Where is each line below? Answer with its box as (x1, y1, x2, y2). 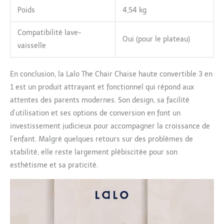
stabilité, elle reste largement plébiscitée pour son (10, 147, 177, 156)
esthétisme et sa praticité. (10, 160, 98, 169)
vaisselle (17, 41, 46, 50)
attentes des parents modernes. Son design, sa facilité (10, 95, 189, 104)
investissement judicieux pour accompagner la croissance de (10, 121, 210, 130)
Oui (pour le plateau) (122, 34, 190, 43)
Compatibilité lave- (17, 28, 81, 37)
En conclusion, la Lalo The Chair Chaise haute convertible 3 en (10, 69, 212, 78)
